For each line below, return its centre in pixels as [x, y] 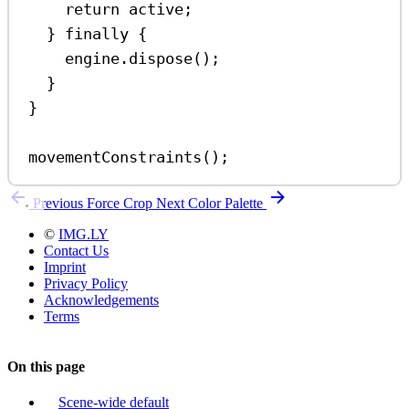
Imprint [65, 267]
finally [97, 34]
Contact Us [76, 250]
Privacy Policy [86, 283]
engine [93, 59]
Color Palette [227, 203]
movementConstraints [115, 157]
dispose [161, 59]
